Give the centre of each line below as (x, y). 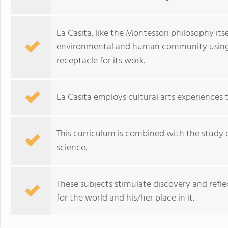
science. (72, 148)
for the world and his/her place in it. (125, 198)
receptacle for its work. (101, 61)
